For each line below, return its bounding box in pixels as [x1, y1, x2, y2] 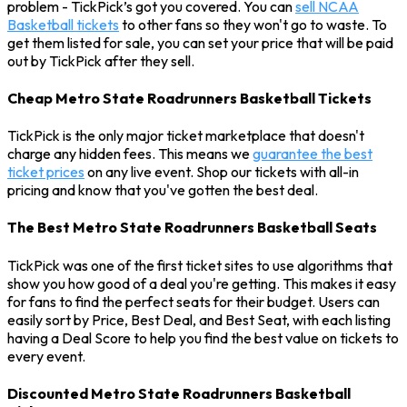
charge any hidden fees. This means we [7, 144, 253, 164]
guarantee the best [253, 144, 372, 164]
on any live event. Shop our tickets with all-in [84, 163, 359, 182]
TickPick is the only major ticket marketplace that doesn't [7, 126, 364, 145]
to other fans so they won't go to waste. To [119, 15, 387, 34]
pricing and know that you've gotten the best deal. [7, 181, 318, 200]
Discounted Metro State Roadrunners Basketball [7, 383, 351, 402]
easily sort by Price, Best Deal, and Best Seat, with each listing [7, 310, 391, 329]
